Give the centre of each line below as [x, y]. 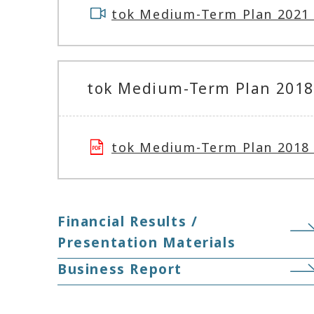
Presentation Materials [147, 243]
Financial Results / [128, 221]
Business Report [120, 269]
